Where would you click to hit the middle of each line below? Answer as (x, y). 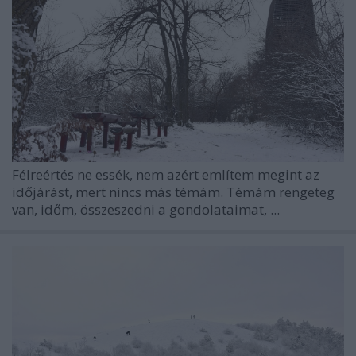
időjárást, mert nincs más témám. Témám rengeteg (173, 192)
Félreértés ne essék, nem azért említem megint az (166, 175)
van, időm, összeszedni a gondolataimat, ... (146, 210)
